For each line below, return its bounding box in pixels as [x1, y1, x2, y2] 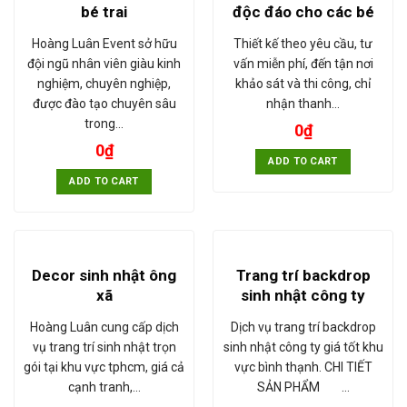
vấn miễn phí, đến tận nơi [233, 55, 373, 71]
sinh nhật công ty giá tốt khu [223, 340, 383, 355]
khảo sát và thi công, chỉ [235, 75, 371, 91]
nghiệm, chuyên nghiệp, [37, 75, 171, 91]
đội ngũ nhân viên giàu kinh [27, 55, 181, 71]
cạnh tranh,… [67, 380, 141, 395]
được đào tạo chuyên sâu [32, 95, 176, 111]
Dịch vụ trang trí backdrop [230, 320, 376, 335]
